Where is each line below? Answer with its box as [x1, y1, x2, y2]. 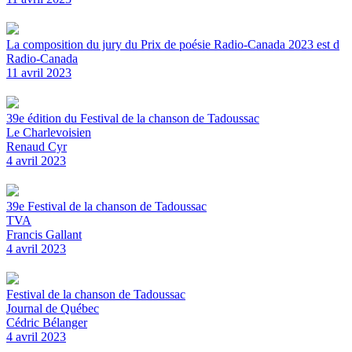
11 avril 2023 [6, 66, 71, 80]
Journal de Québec [6, 302, 99, 316]
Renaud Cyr [6, 140, 67, 154]
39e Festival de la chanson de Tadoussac [6, 200, 207, 214]
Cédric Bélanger [6, 316, 87, 330]
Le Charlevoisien [6, 126, 91, 140]
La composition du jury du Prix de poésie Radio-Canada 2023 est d [6, 38, 339, 52]
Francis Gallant [6, 228, 82, 242]
